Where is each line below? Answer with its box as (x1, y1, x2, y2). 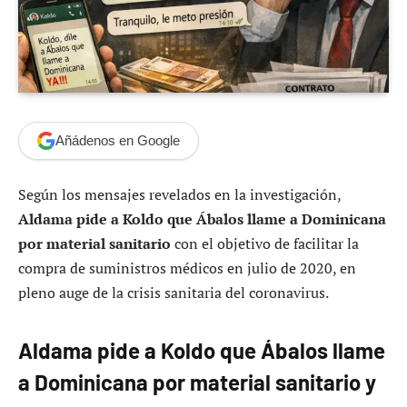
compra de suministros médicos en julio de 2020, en (18, 257, 356, 278)
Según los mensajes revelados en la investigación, (18, 184, 341, 204)
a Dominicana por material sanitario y (18, 369, 376, 396)
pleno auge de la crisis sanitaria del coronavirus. (18, 282, 329, 303)
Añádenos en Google (55, 133, 180, 149)
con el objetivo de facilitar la (171, 233, 359, 253)
